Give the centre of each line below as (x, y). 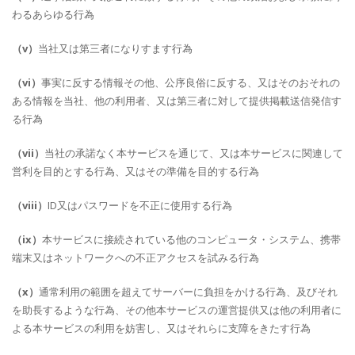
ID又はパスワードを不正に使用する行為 (140, 205)
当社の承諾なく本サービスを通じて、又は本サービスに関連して (194, 153)
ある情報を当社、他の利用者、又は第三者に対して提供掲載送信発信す (177, 101)
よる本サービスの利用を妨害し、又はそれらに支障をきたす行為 (161, 328)
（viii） (30, 205)
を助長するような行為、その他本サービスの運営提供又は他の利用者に (177, 310)
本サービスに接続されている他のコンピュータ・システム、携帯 (191, 239)
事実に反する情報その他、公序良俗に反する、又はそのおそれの (191, 82)
